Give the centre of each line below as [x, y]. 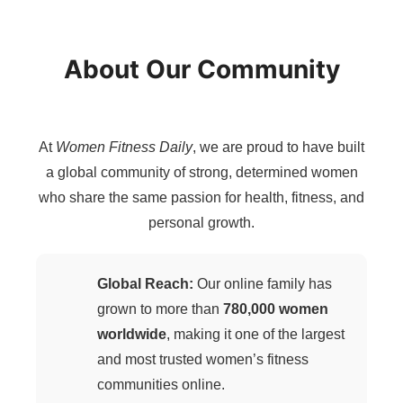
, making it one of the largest [255, 334]
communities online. [161, 385]
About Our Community [201, 69]
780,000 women [276, 309]
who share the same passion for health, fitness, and [201, 197]
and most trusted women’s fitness [203, 359]
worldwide [132, 334]
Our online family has [263, 284]
